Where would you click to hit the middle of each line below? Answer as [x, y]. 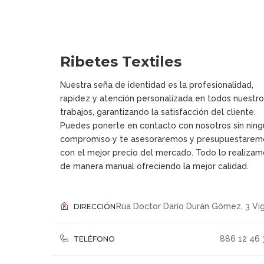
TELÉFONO [93, 239]
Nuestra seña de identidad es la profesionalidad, [157, 85]
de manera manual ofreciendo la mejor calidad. [154, 166]
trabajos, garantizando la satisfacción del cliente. [158, 112]
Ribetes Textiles [121, 62]
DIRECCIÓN [94, 207]
